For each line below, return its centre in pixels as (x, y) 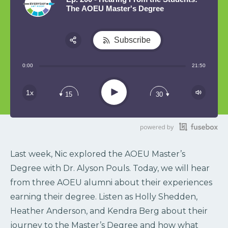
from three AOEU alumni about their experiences (111, 182)
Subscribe (133, 40)
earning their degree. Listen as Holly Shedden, (104, 196)
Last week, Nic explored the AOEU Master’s (98, 154)
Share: (74, 65)
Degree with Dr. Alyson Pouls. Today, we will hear (110, 168)
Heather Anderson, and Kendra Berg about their (109, 211)
